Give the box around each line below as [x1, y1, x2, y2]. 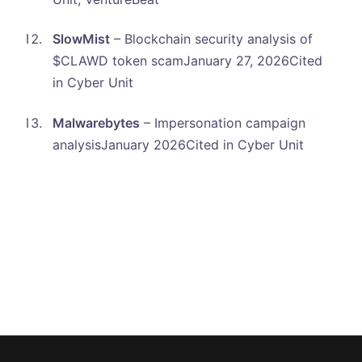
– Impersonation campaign [139, 114, 305, 131]
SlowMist [52, 31, 110, 48]
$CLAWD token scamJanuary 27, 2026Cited [52, 53, 322, 69]
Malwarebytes [52, 114, 140, 131]
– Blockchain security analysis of [109, 31, 313, 48]
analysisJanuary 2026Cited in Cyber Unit [52, 136, 304, 153]
